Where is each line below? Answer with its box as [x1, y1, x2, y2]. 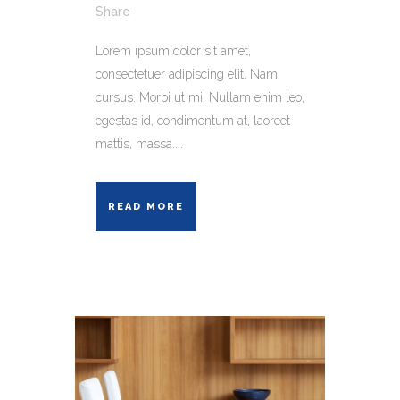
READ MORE [108, 200, 184, 212]
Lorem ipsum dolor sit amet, [96, 43, 251, 58]
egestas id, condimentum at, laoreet [96, 112, 290, 128]
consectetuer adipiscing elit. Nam [96, 66, 278, 81]
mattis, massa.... [96, 136, 183, 151]
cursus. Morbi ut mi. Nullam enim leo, [96, 89, 304, 104]
